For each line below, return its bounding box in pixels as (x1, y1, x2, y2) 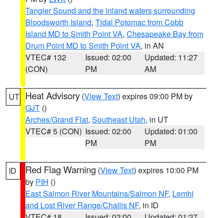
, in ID (139, 200, 159, 211)
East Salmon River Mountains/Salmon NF (25, 188, 168, 199)
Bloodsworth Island (25, 17, 91, 28)
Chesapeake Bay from (127, 28, 203, 39)
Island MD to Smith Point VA (25, 28, 123, 39)
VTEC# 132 (25, 52, 66, 63)
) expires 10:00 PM (134, 164, 199, 176)
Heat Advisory (25, 89, 80, 102)
